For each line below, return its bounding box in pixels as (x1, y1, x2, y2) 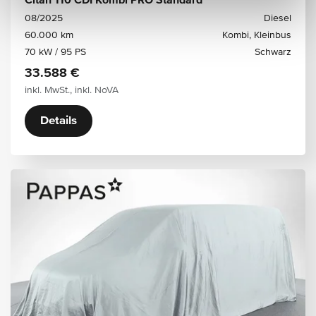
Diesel (264, 13, 291, 23)
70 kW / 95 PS (25, 47, 86, 57)
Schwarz (255, 47, 291, 57)
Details (40, 115, 77, 127)
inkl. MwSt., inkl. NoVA (25, 85, 119, 95)
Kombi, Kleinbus (222, 30, 291, 40)
